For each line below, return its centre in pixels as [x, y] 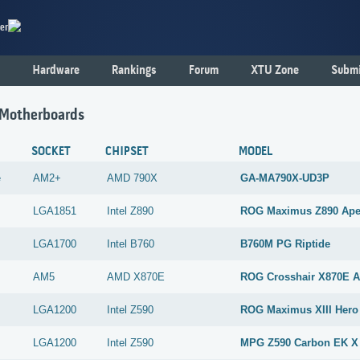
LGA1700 [55, 244]
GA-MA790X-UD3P [285, 178]
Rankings [134, 71]
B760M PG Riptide [286, 244]
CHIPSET [127, 152]
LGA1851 [55, 211]
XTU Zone [275, 71]
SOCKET [51, 152]
